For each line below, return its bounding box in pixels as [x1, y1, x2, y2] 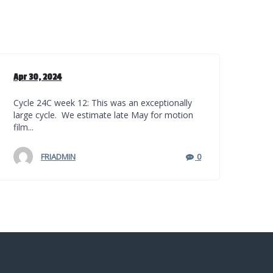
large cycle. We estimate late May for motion [13, 109, 193, 121]
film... [13, 121, 34, 133]
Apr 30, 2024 [13, 72, 62, 82]
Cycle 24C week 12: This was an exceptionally [13, 97, 192, 108]
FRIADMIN [40, 151, 76, 162]
